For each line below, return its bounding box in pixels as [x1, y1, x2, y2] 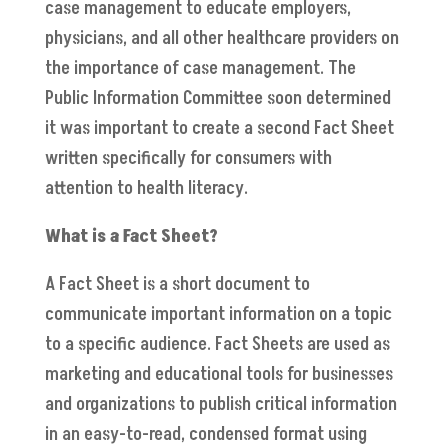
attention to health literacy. [44, 176, 252, 202]
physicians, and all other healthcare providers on [44, 26, 399, 52]
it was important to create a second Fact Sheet [44, 116, 394, 142]
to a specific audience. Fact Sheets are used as [44, 332, 390, 358]
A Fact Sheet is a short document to [44, 272, 310, 298]
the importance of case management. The [44, 56, 356, 82]
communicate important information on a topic [44, 302, 392, 328]
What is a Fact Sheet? [44, 224, 218, 250]
